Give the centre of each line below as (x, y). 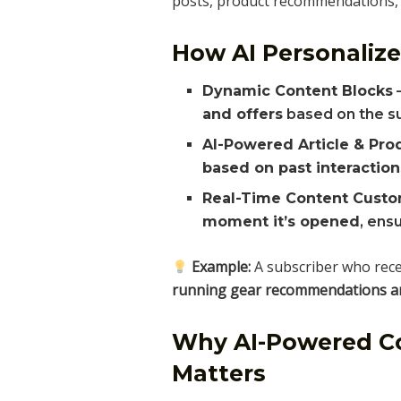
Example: (222, 267)
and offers (243, 115)
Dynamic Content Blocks (298, 91)
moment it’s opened (282, 222)
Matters (219, 374)
